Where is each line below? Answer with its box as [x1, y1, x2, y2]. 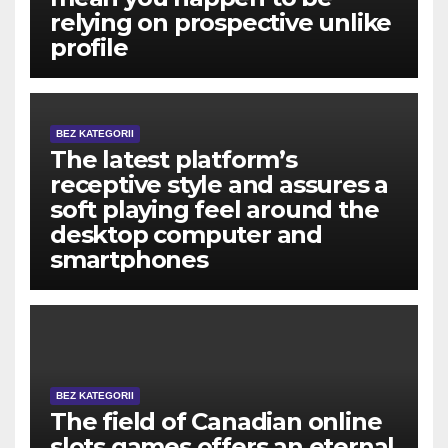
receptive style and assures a [50, 169, 389, 199]
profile [50, 32, 128, 62]
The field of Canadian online [50, 406, 382, 436]
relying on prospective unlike [50, 7, 392, 37]
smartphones [50, 244, 208, 274]
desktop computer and [50, 219, 323, 249]
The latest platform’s [50, 144, 297, 174]
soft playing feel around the [50, 194, 379, 224]
